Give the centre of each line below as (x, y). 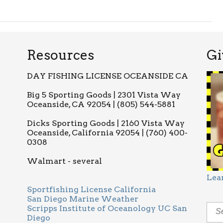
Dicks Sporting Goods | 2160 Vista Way (106, 123)
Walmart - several (65, 161)
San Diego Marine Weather (83, 199)
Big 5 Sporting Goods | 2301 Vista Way (104, 95)
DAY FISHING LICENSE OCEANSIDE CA (108, 76)
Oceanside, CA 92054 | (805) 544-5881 (101, 104)
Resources (61, 55)
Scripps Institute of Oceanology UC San (107, 208)
